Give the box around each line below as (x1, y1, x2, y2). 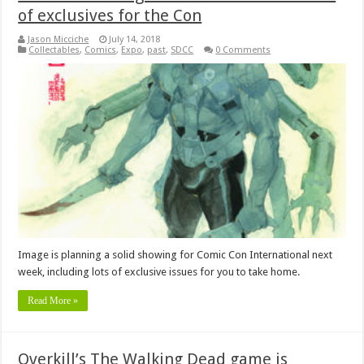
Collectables (28, 44, 80, 55)
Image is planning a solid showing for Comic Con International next (18, 248, 333, 261)
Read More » (28, 294, 79, 306)
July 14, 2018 (109, 33, 161, 45)
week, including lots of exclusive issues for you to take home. (18, 265, 301, 278)
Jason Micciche (28, 33, 89, 45)
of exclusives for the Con (18, 5, 202, 25)
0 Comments (215, 44, 271, 55)
